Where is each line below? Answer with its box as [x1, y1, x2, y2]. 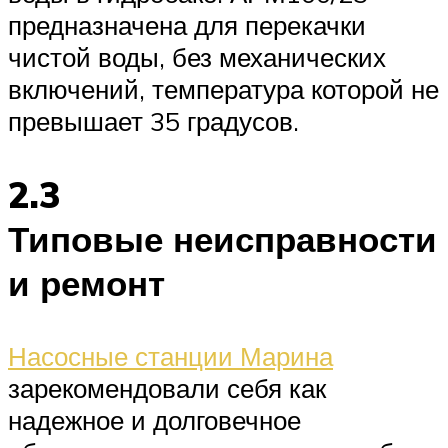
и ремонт [8, 260, 165, 305]
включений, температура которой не [8, 73, 439, 106]
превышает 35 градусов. [8, 105, 299, 138]
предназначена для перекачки [8, 9, 366, 42]
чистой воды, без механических [8, 41, 386, 74]
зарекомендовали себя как [8, 371, 326, 404]
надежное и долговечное [8, 403, 301, 436]
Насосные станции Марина [8, 339, 333, 372]
